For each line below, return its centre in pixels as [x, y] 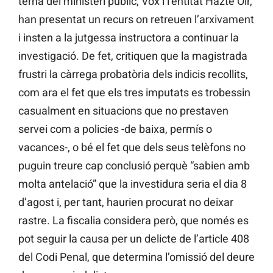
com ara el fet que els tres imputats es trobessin [134, 93]
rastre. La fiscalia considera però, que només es [133, 221]
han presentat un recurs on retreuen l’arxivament [136, 19]
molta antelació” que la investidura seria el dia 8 [133, 184]
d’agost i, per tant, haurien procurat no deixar [126, 202]
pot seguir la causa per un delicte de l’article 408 [134, 239]
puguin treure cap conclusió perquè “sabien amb [134, 166]
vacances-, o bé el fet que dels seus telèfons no [132, 147]
